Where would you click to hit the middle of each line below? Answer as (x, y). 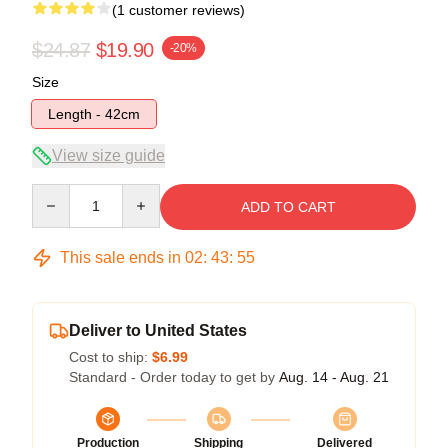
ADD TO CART (288, 206)
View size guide (108, 155)
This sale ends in (120, 257)
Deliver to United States (158, 330)
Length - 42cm (94, 113)
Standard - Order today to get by (174, 376)
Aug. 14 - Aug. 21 (334, 376)
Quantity (57, 192)
